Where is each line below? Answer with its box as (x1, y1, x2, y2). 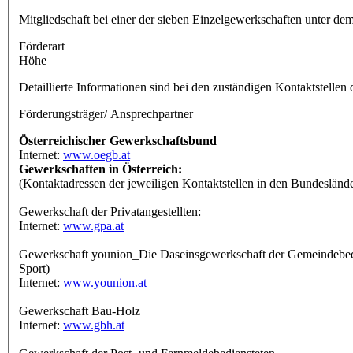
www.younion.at (63, 275, 147, 289)
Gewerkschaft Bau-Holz (19, 303, 140, 318)
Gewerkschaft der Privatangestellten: (19, 204, 201, 218)
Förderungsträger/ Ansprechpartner (19, 106, 193, 121)
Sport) (19, 261, 50, 275)
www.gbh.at (63, 318, 124, 332)
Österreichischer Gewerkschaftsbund (19, 133, 217, 147)
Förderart (19, 39, 65, 53)
